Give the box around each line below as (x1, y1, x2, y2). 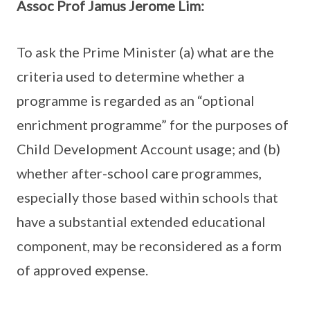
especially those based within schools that (17, 189, 278, 206)
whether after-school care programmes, (17, 165, 262, 181)
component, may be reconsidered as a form (17, 237, 282, 254)
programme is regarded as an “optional (17, 92, 255, 109)
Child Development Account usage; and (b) (17, 140, 280, 157)
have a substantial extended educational (17, 213, 266, 230)
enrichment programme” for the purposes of (17, 116, 289, 133)
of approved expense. (17, 262, 148, 278)
